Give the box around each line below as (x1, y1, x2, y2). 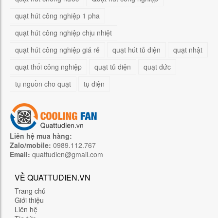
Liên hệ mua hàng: (10, 131, 72, 141)
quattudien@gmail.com (32, 149, 103, 159)
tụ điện (84, 79, 105, 89)
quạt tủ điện (94, 62, 131, 72)
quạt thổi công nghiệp (15, 62, 82, 72)
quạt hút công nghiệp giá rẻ (15, 45, 100, 54)
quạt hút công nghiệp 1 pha (15, 11, 100, 20)
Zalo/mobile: (10, 140, 51, 150)
